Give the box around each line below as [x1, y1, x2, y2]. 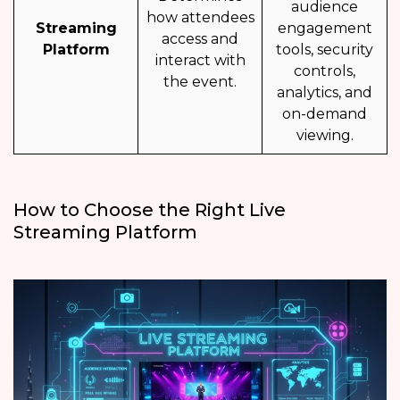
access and [162, 30, 238, 48]
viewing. [296, 127, 354, 145]
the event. [163, 73, 237, 91]
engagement [277, 20, 372, 37]
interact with [154, 52, 246, 70]
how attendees [146, 9, 254, 27]
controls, [294, 62, 355, 80]
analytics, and [277, 84, 372, 102]
